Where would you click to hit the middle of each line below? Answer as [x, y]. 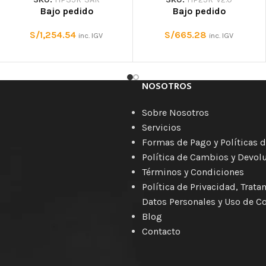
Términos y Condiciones [193, 172]
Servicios [161, 127]
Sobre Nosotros [175, 112]
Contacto [161, 231]
